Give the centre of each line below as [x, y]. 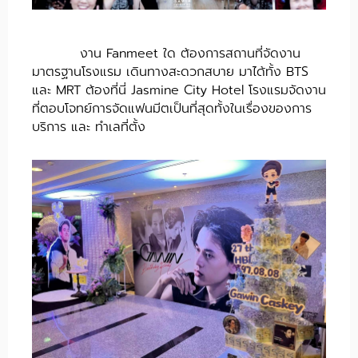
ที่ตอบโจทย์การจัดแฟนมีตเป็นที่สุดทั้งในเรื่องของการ [172, 108]
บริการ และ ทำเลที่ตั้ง [89, 127]
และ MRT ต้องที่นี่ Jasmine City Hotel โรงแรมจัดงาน [179, 90]
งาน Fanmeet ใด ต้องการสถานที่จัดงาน [190, 53]
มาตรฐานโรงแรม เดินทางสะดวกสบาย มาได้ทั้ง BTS [170, 72]
